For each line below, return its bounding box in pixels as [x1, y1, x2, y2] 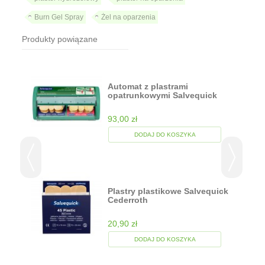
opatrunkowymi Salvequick [108, 91, 218, 101]
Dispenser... [108, 99, 156, 109]
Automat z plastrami [108, 82, 189, 92]
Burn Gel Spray [34, 13, 84, 22]
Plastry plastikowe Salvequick [108, 186, 229, 196]
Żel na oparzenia [101, 13, 156, 22]
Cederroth [108, 195, 148, 205]
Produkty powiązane [22, 34, 98, 44]
